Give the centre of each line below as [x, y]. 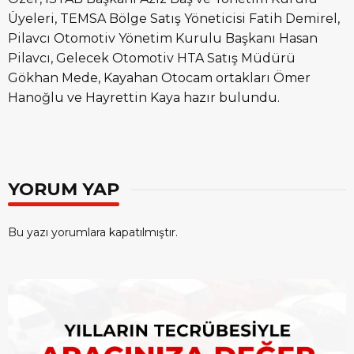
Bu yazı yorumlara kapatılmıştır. [93, 232]
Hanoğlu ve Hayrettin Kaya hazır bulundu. [144, 97]
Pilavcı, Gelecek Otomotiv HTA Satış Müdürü [152, 58]
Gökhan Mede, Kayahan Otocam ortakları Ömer [159, 77]
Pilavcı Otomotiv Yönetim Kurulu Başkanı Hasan [163, 38]
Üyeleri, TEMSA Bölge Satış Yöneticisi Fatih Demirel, [174, 18]
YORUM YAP [64, 189]
